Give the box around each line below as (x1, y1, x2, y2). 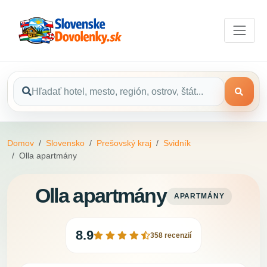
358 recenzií (150, 231, 191, 240)
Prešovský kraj (97, 138, 151, 148)
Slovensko (46, 138, 85, 148)
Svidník (163, 138, 191, 148)
